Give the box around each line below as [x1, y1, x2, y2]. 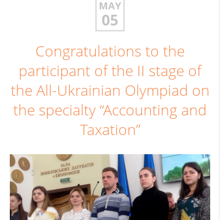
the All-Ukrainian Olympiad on [10, 81, 210, 100]
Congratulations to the [35, 41, 185, 61]
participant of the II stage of [19, 61, 201, 81]
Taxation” [80, 120, 140, 139]
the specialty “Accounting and [13, 100, 207, 120]
